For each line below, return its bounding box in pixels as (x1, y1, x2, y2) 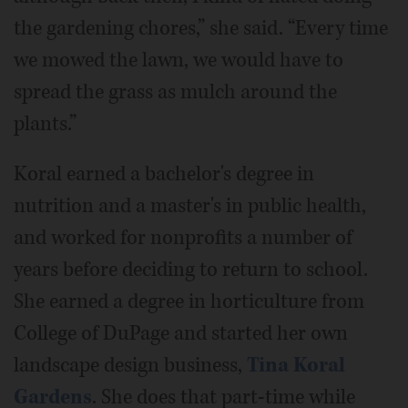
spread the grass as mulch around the (14, 77, 337, 106)
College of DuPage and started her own (14, 319, 348, 347)
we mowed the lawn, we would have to (14, 46, 343, 74)
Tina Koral (247, 351, 345, 379)
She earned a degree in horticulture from (14, 287, 364, 315)
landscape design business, (14, 351, 247, 379)
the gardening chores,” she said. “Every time (14, 14, 388, 42)
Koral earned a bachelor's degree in (14, 159, 314, 188)
